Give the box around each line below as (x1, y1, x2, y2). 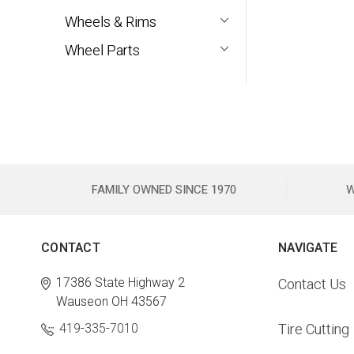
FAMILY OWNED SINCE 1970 (91, 183, 236, 198)
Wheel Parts (65, 42, 140, 59)
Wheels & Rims (65, 13, 156, 31)
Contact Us (278, 276, 346, 293)
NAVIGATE (278, 240, 337, 256)
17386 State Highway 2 (56, 275, 185, 291)
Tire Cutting (278, 321, 349, 338)
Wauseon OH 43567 (56, 294, 167, 310)
